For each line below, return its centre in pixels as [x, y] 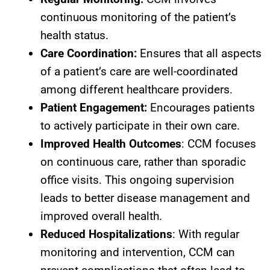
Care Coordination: [89, 53]
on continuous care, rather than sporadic [143, 162]
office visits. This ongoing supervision [137, 180]
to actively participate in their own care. [140, 125]
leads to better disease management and [145, 198]
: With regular [206, 234]
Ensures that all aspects [199, 53]
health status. [74, 35]
